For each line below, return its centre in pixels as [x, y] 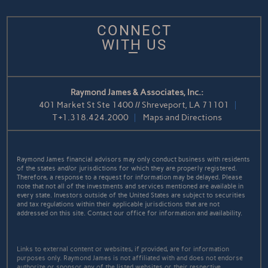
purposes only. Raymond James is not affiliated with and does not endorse [130, 258]
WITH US [134, 45]
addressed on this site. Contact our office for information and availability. [130, 213]
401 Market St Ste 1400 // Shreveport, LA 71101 [134, 105]
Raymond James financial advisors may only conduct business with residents [134, 159]
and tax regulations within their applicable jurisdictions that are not [118, 204]
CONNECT [134, 30]
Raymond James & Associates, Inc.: [137, 92]
